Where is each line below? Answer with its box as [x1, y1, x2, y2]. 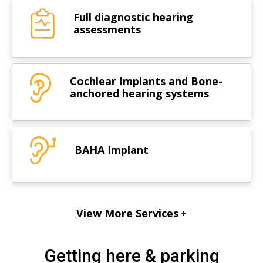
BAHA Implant [75, 143, 149, 157]
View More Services [76, 206, 178, 221]
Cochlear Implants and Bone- [70, 74, 222, 89]
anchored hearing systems [70, 86, 209, 101]
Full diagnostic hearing [73, 9, 193, 24]
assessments [73, 22, 141, 36]
